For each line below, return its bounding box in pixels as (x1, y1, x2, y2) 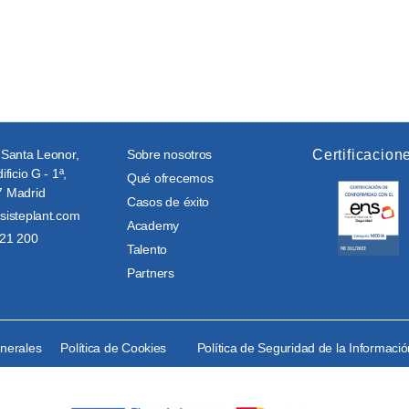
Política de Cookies (60, 341, 167, 355)
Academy (127, 218, 180, 233)
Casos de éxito (127, 194, 210, 209)
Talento (127, 242, 168, 257)
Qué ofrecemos (127, 171, 214, 185)
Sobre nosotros (127, 147, 213, 162)
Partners (127, 266, 174, 280)
